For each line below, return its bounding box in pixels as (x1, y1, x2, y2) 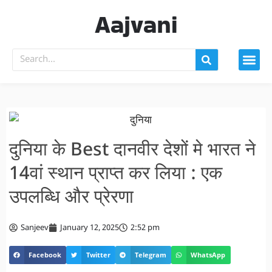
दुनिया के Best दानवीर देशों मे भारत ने (9, 138, 256, 163)
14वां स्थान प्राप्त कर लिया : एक (9, 162, 222, 186)
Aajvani (95, 7, 177, 41)
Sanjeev (21, 222, 49, 233)
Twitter (86, 250, 110, 260)
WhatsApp (191, 250, 226, 260)
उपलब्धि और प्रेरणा (9, 186, 134, 210)
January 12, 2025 (60, 222, 119, 233)
